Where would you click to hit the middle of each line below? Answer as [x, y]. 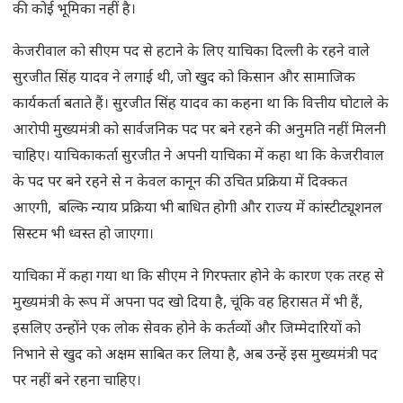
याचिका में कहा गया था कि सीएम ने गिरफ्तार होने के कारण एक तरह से [198, 278]
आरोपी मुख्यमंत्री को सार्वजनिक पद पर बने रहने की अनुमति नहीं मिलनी [199, 131]
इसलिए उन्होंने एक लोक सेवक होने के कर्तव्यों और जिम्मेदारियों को [187, 330]
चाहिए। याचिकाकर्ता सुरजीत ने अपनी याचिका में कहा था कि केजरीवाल [198, 157]
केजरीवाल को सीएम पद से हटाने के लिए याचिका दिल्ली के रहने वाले [191, 53]
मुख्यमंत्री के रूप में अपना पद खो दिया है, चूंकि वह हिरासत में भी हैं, [188, 304]
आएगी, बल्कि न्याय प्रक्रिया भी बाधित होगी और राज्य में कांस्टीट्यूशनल [197, 210]
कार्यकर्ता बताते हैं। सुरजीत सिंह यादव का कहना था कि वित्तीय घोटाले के [201, 105]
